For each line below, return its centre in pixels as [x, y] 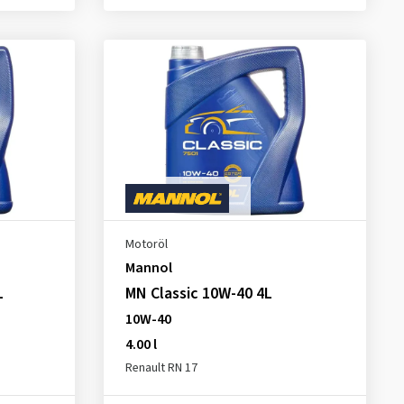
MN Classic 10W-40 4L [198, 294]
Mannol [148, 268]
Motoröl [146, 244]
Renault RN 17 [161, 368]
